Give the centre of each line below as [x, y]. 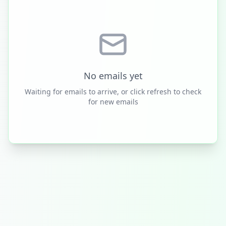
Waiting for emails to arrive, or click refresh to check [113, 92]
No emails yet [113, 76]
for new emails [113, 102]
